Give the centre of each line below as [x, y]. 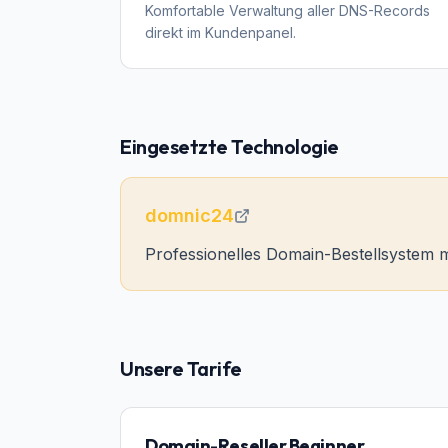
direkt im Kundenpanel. [220, 32]
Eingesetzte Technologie [229, 146]
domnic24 [189, 215]
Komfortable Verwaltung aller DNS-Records [287, 10]
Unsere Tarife [181, 368]
